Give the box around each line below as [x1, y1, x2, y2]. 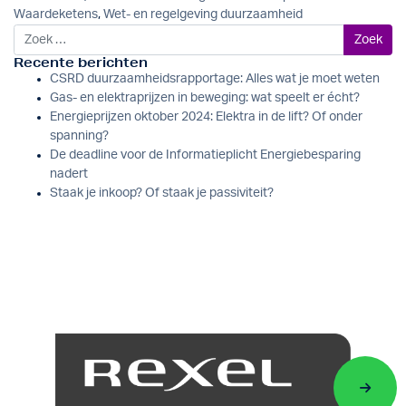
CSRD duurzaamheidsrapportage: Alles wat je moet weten [50, 72, 380, 85]
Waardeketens [14, 8, 98, 22]
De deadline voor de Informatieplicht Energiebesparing [50, 148, 361, 161]
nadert [50, 167, 88, 180]
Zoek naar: [13, 26, 72, 40]
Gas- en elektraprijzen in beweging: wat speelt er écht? [50, 91, 360, 104]
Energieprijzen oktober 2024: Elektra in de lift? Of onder [50, 110, 362, 123]
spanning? [50, 129, 109, 142]
